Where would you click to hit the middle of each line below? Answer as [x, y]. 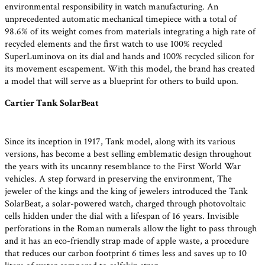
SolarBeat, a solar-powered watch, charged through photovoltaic [125, 203]
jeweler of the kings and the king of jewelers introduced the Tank [126, 191]
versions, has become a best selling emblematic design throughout [128, 154]
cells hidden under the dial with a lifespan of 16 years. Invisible [122, 216]
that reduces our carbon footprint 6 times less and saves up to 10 [126, 253]
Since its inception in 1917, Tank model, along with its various [120, 141]
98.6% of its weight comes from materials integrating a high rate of [130, 32]
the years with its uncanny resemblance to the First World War [123, 166]
